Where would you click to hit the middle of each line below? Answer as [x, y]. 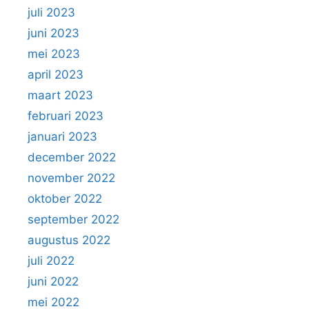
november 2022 [71, 178]
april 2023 [56, 74]
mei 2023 [54, 53]
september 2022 [73, 219]
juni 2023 [53, 33]
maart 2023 [60, 95]
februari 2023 [66, 116]
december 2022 [72, 157]
